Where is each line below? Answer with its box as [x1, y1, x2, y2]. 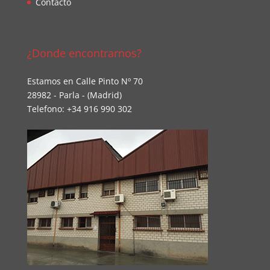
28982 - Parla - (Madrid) [27, 89, 122, 101]
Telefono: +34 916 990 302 [27, 103, 132, 115]
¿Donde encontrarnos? [27, 46, 142, 61]
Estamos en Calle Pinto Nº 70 [27, 75, 143, 87]
